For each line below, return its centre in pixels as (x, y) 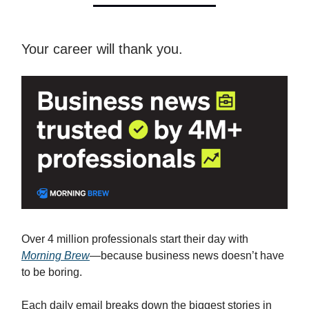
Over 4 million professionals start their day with (135, 239)
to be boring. (52, 272)
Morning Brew (56, 256)
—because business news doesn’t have (187, 256)
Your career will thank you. (102, 49)
